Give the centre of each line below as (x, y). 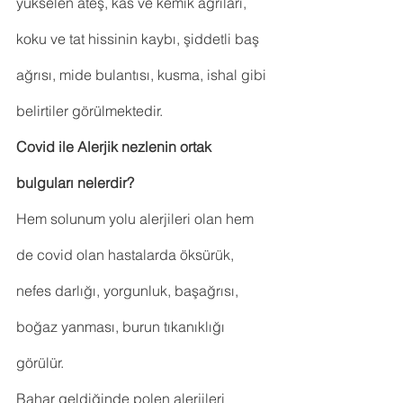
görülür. (40, 363)
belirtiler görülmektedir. (90, 111)
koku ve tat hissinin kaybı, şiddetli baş (139, 39)
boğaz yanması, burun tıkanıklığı (122, 327)
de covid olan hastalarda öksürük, (127, 255)
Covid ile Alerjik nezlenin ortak (116, 147)
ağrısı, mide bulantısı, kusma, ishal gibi (143, 75)
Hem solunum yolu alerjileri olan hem (137, 219)
